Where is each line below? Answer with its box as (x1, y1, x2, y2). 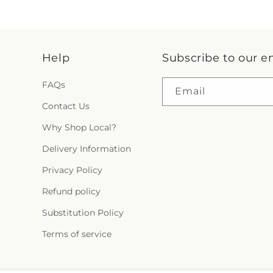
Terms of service (41, 229, 112, 240)
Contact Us (41, 101, 90, 112)
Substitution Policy (41, 207, 124, 219)
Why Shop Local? (41, 122, 116, 133)
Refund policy (41, 186, 101, 197)
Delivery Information (41, 143, 131, 155)
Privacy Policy (41, 165, 102, 176)
